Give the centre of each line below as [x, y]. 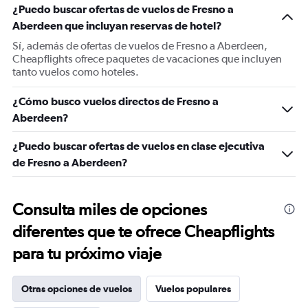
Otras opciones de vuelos [77, 289]
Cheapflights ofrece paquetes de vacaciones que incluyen [147, 59]
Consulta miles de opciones [110, 209]
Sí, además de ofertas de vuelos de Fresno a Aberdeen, [140, 46]
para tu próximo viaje [87, 253]
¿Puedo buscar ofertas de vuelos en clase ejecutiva [139, 146]
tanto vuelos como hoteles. [76, 72]
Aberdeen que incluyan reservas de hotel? [117, 25]
